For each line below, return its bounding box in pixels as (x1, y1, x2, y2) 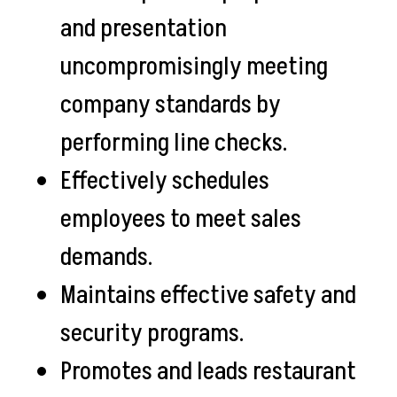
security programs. (60, 315, 248, 352)
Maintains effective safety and (60, 277, 356, 314)
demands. (60, 239, 157, 276)
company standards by (60, 87, 281, 123)
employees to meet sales (60, 201, 301, 237)
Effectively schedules (60, 163, 269, 199)
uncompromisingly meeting (60, 49, 328, 85)
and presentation (60, 11, 227, 47)
